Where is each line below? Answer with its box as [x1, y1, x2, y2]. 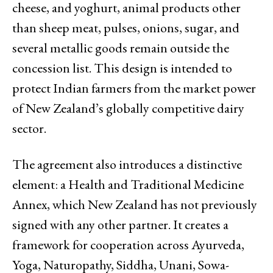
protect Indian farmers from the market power [12, 79, 256, 97]
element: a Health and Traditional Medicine [12, 175, 244, 193]
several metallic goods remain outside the [12, 38, 229, 57]
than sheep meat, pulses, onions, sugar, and [12, 18, 239, 37]
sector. [12, 119, 46, 137]
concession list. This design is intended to [12, 58, 232, 77]
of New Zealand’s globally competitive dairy [12, 99, 244, 117]
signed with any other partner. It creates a [12, 215, 229, 233]
